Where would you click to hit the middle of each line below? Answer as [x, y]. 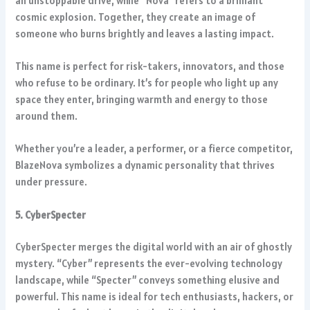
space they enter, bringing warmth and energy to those [142, 100]
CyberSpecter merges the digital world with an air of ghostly [154, 246]
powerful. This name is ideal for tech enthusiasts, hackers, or [155, 296]
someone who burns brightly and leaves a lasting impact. [145, 33]
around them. [47, 116]
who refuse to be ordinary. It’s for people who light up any [147, 83]
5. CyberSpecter [51, 215]
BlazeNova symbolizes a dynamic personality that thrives [145, 165]
